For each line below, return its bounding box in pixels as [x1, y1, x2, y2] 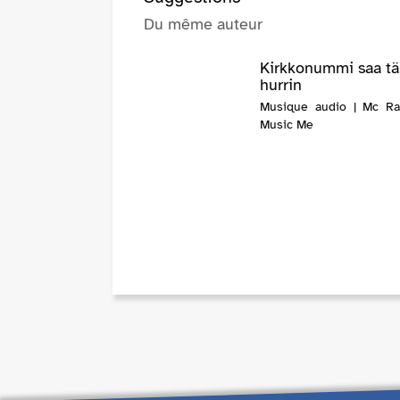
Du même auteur [144, 14, 262, 35]
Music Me [260, 117, 314, 133]
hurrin [260, 75, 303, 96]
